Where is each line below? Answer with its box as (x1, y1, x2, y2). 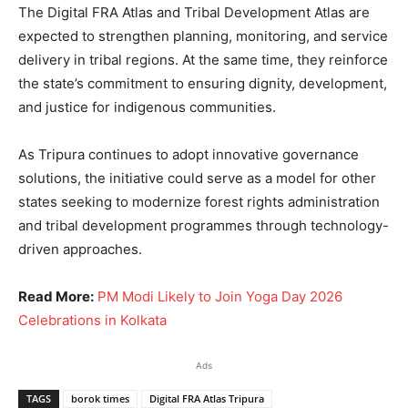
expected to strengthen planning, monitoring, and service (18, 26, 388, 45)
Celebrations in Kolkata (18, 311, 167, 329)
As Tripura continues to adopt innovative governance (18, 145, 359, 163)
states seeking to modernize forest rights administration (18, 192, 380, 210)
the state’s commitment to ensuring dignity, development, (18, 74, 387, 92)
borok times (71, 391, 129, 405)
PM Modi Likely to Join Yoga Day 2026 (97, 287, 342, 305)
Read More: (18, 287, 94, 305)
